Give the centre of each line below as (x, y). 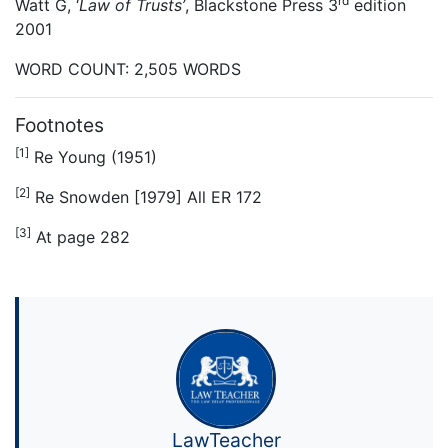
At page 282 (80, 237)
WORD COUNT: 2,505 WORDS (128, 69)
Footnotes (59, 125)
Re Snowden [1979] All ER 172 (146, 197)
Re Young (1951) (93, 157)
